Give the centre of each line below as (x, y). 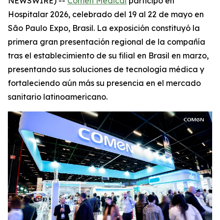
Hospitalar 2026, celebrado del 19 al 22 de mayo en (106, 14)
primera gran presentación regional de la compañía (107, 42)
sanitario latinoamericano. (58, 97)
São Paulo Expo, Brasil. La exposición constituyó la (104, 28)
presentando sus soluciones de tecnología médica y (106, 69)
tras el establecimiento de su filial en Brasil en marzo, (108, 55)
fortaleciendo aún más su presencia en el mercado (104, 83)
